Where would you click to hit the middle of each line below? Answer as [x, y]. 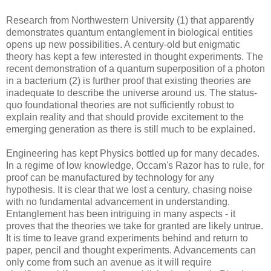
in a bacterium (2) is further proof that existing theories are [129, 80]
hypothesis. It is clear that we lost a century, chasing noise [129, 189]
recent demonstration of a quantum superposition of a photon [135, 68]
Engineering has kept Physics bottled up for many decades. [133, 153]
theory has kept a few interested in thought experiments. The [135, 56]
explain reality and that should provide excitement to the [125, 117]
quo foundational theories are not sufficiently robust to [120, 105]
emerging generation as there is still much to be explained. [131, 129]
